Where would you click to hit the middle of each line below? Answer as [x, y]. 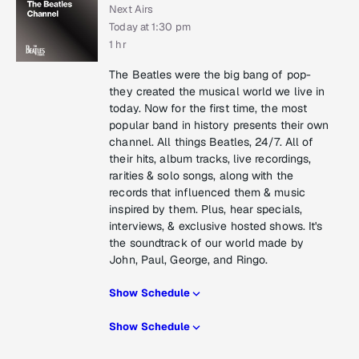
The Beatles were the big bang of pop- [210, 75]
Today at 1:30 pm [150, 27]
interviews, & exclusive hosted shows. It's [216, 226]
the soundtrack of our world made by [206, 243]
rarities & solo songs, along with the [201, 176]
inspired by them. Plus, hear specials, [206, 210]
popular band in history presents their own [219, 125]
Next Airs [131, 10]
